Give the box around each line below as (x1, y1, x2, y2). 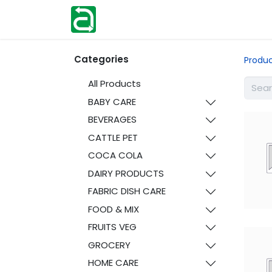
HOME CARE (87, 256, 138, 269)
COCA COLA (87, 149, 143, 161)
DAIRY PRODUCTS (87, 166, 164, 180)
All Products (87, 77, 141, 90)
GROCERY (87, 238, 131, 251)
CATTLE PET (87, 131, 138, 144)
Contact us (219, 13, 271, 25)
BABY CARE (87, 95, 136, 108)
